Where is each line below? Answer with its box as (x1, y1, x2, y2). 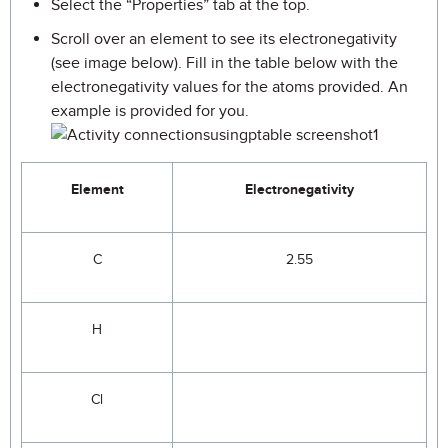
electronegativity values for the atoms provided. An (51, 77, 408, 97)
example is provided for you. (51, 101, 249, 121)
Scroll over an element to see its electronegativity (51, 29, 397, 49)
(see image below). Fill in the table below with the (51, 53, 398, 73)
